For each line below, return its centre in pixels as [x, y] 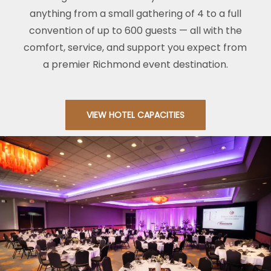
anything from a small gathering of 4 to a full [135, 14]
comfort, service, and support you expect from [135, 48]
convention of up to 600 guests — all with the [135, 31]
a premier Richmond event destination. [135, 65]
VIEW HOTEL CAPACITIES [135, 115]
